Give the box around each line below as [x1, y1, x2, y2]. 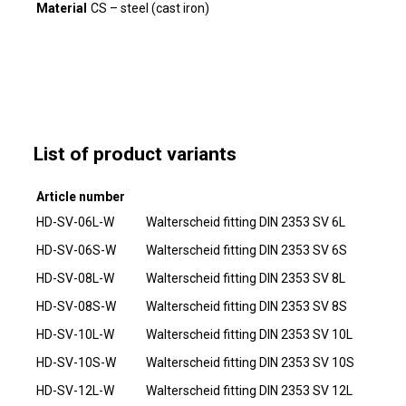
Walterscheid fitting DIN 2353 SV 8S [145, 298, 347, 314]
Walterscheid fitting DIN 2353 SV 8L [145, 270, 345, 285]
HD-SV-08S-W [35, 298, 116, 314]
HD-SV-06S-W [35, 242, 116, 257]
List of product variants [33, 143, 237, 166]
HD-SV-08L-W [35, 270, 114, 285]
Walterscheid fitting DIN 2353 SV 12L [145, 382, 353, 398]
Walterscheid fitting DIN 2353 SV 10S [145, 354, 354, 370]
